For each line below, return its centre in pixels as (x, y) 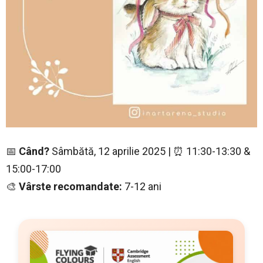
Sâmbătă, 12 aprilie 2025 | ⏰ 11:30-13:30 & (151, 151)
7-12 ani (143, 187)
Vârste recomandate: (72, 187)
